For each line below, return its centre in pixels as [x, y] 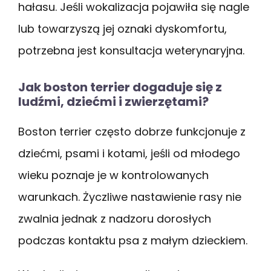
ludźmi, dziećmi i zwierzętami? [113, 101]
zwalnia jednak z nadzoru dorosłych [115, 218]
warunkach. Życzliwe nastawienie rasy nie [130, 197]
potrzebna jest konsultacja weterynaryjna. [131, 50]
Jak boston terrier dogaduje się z [120, 87]
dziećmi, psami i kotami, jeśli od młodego [129, 153]
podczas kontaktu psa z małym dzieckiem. [133, 240]
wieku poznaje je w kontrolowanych [113, 175]
